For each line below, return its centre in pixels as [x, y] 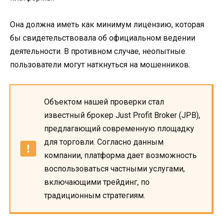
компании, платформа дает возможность [120, 155]
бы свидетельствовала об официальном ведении [103, 38]
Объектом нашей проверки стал [104, 102]
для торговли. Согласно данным [104, 142]
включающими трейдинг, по [97, 182]
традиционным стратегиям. [95, 195]
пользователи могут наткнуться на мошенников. [100, 64]
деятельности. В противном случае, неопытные [98, 51]
